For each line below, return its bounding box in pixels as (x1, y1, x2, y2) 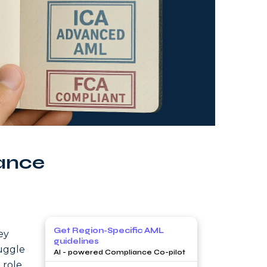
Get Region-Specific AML (54, 225, 164, 235)
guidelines (54, 236, 99, 246)
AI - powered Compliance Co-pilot (54, 247, 185, 256)
